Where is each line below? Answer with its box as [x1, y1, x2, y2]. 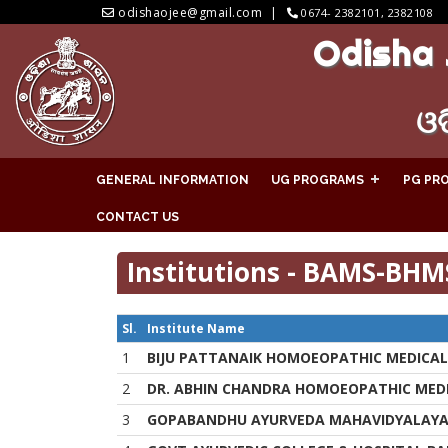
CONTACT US [96, 209, 179, 224]
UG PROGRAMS [271, 172, 364, 187]
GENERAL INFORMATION [96, 172, 249, 187]
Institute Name [147, 319, 245, 337]
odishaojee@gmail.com [118, 4, 262, 21]
